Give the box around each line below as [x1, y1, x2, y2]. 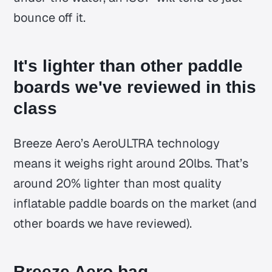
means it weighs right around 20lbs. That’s [13, 155, 249, 171]
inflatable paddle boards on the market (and [13, 195, 257, 211]
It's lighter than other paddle [13, 56, 243, 75]
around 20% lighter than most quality [13, 175, 222, 191]
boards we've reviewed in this [13, 77, 257, 97]
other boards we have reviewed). [13, 215, 192, 231]
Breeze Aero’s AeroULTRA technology [13, 135, 220, 151]
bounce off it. [13, 9, 86, 25]
